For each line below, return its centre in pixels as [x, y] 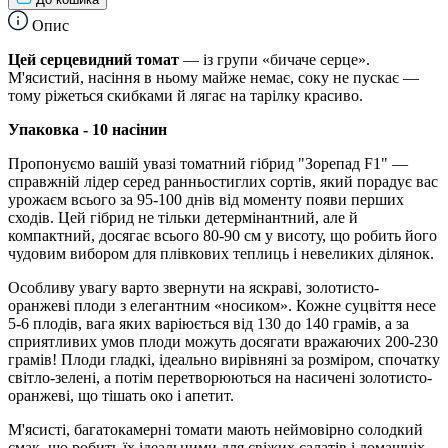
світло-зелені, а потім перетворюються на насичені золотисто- [220, 377]
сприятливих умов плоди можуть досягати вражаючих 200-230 [223, 341]
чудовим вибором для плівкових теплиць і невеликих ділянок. [221, 253]
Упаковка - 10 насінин [87, 129]
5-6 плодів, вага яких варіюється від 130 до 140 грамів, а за [208, 323]
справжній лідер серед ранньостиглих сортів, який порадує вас [223, 181]
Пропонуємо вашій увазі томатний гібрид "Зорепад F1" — [208, 163]
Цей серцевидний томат [93, 59]
